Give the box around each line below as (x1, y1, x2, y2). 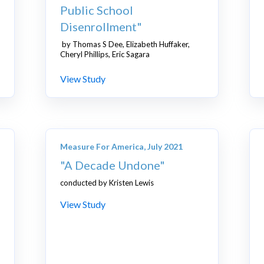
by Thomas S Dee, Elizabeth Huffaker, (60, 39, 190, 49)
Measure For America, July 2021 (60, 141, 183, 152)
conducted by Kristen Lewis (60, 178, 154, 188)
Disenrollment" (60, 19, 143, 34)
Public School (60, 3, 134, 18)
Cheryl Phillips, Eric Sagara (60, 49, 150, 60)
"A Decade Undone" (60, 158, 166, 173)
